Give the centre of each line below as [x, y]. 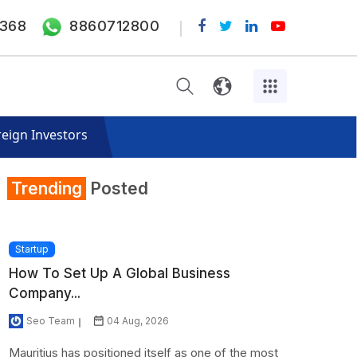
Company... [45, 294]
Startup [32, 249]
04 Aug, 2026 [138, 321]
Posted [118, 188]
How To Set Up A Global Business [120, 274]
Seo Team [51, 321]
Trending [47, 188]
